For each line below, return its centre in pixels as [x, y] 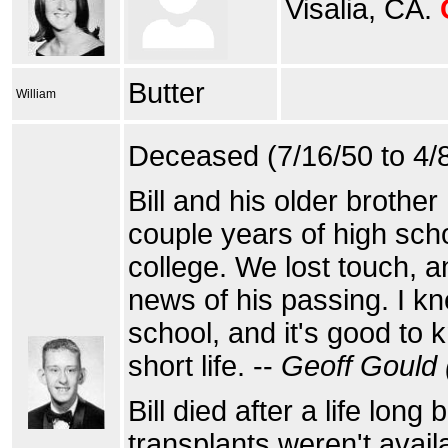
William [36, 94]
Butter [166, 93]
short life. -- [204, 366]
